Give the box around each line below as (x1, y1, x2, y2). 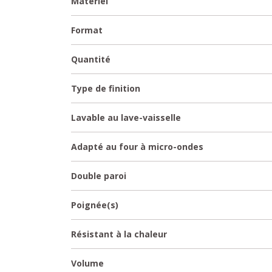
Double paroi (71, 170, 126, 182)
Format (71, 24, 103, 36)
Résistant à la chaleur (71, 228, 167, 240)
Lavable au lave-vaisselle (71, 112, 181, 123)
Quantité (71, 53, 110, 65)
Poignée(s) (71, 199, 118, 211)
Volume (71, 257, 104, 269)
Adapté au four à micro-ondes (71, 141, 203, 152)
